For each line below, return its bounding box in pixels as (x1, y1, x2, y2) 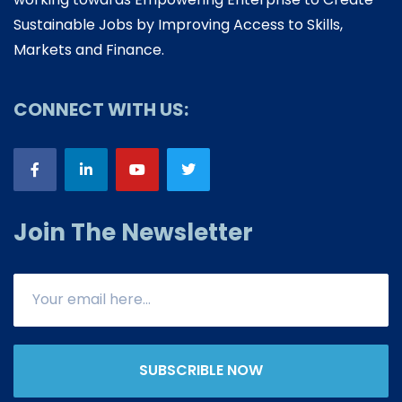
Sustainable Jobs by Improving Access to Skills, (13, 13, 343, 35)
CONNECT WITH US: (13, 96, 188, 122)
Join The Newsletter (13, 215, 253, 249)
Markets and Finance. (13, 39, 164, 60)
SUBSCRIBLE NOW (139, 360, 263, 381)
